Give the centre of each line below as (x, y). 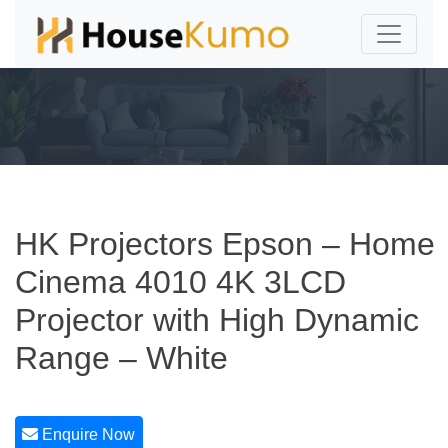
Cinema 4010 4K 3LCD (180, 282)
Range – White (121, 358)
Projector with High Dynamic (217, 320)
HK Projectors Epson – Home (225, 244)
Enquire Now (87, 435)
